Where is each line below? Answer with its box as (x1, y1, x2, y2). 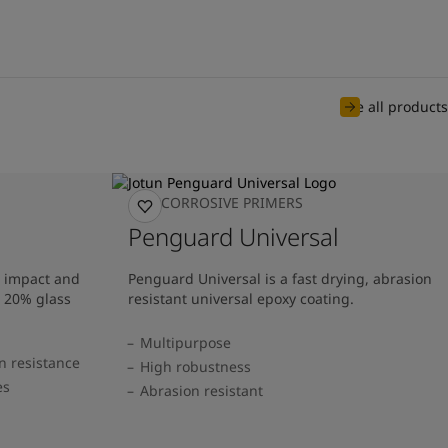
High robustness (140, 356, 251, 376)
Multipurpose (140, 332, 231, 352)
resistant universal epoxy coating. (128, 288, 354, 308)
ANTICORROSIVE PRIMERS (128, 192, 303, 212)
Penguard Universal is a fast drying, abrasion (128, 268, 432, 288)
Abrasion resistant (140, 380, 263, 400)
